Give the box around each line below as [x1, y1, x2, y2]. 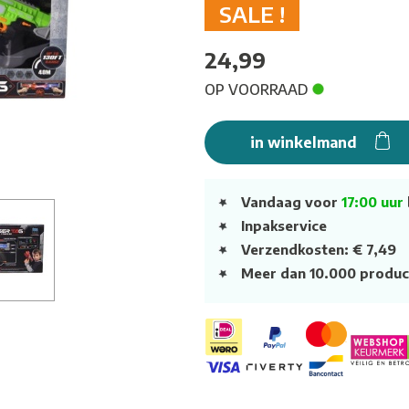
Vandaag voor [241, 194, 341, 210]
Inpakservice [241, 217, 327, 234]
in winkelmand [249, 133, 361, 152]
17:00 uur [341, 194, 404, 210]
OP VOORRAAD [204, 80, 312, 99]
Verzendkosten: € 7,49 [241, 241, 396, 257]
